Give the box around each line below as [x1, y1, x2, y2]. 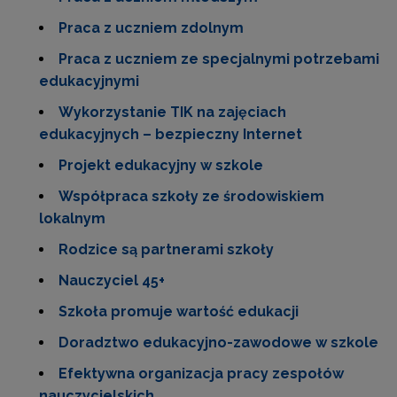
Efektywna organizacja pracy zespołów [58, 365, 344, 382]
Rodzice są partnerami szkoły [58, 241, 274, 258]
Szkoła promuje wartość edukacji [58, 303, 299, 320]
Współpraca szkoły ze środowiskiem [58, 188, 324, 205]
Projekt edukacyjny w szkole [58, 157, 263, 174]
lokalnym [39, 210, 105, 227]
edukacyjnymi [39, 73, 139, 90]
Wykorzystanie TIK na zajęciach [58, 104, 286, 121]
